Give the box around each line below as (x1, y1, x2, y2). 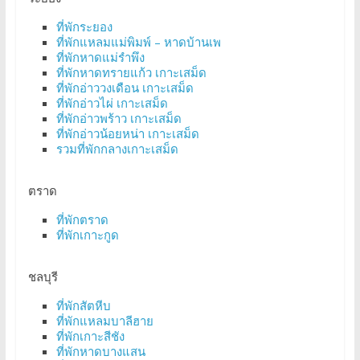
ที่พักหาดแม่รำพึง (55, 49, 145, 66)
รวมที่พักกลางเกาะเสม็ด (55, 141, 178, 157)
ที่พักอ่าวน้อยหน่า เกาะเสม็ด (55, 125, 199, 142)
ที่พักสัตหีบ (55, 297, 111, 314)
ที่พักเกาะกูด (55, 227, 119, 243)
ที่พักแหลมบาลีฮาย (55, 313, 153, 329)
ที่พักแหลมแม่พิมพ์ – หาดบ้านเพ (55, 34, 221, 51)
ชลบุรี (27, 268, 58, 285)
